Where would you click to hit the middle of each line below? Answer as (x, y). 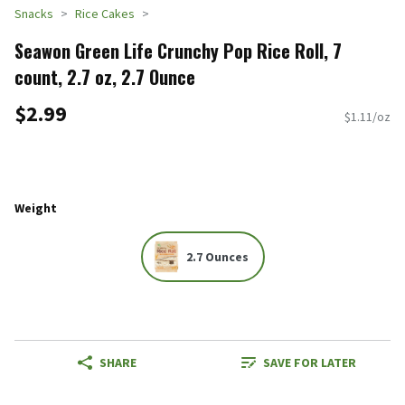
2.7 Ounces (217, 257)
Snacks (34, 14)
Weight (36, 207)
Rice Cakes (105, 14)
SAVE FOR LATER (309, 363)
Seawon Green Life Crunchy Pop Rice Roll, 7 (178, 50)
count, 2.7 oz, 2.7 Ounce (105, 76)
